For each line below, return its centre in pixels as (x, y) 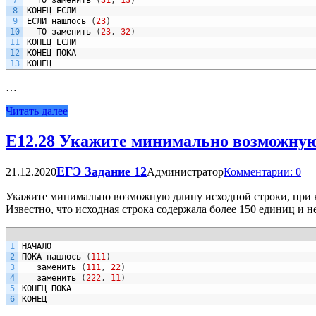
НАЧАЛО (37, 247)
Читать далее (37, 111)
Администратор (185, 172)
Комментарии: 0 (262, 172)
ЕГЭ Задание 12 (102, 172)
